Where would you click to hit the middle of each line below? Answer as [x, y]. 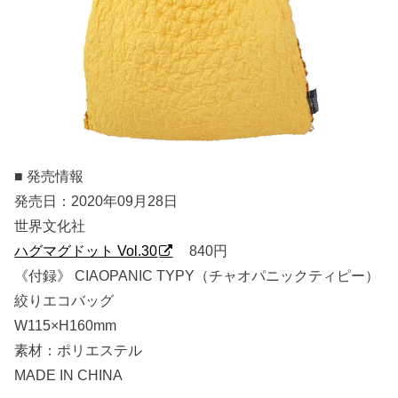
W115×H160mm [66, 325]
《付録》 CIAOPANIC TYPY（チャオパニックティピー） [197, 275]
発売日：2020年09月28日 [96, 200]
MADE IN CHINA [69, 374]
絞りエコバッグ [64, 300]
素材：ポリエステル [79, 350]
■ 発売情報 [49, 175]
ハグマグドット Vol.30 [86, 250]
